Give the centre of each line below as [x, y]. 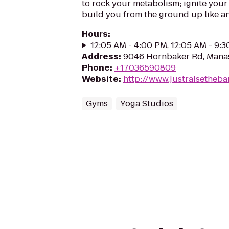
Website [100, 79]
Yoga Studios [147, 104]
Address [100, 56]
